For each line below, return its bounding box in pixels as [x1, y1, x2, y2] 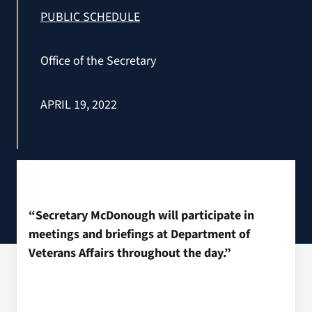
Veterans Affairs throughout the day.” [28, 244, 231, 262]
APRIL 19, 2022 [40, 96, 117, 114]
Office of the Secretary [40, 52, 156, 70]
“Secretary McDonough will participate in [28, 207, 254, 224]
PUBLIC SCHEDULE [40, 8, 140, 26]
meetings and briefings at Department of [28, 226, 250, 243]
